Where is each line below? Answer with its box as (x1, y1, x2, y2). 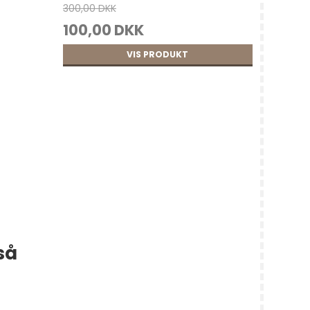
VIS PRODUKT (127, 48, 189, 60)
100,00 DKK (62, 20, 144, 41)
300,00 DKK (62, 1, 116, 16)
